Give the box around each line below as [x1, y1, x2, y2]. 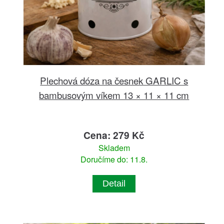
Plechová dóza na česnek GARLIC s [40, 73, 188, 87]
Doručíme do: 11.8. [80, 153, 148, 165]
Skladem [98, 141, 130, 153]
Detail [102, 178, 126, 188]
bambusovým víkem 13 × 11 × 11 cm [39, 87, 189, 101]
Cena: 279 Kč [83, 127, 145, 142]
